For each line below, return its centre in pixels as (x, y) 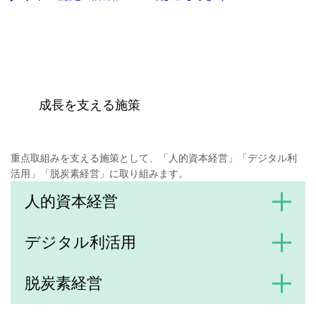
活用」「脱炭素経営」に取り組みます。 (99, 173)
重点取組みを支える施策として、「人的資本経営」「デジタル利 (154, 157)
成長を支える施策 (90, 105)
